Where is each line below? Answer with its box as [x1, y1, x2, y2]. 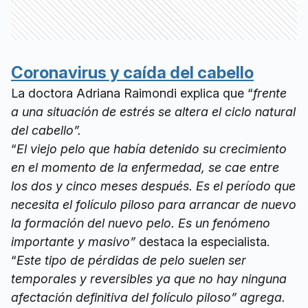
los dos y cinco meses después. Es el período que [11, 179, 296, 194]
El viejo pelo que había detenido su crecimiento [16, 142, 287, 157]
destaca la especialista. [135, 234, 269, 250]
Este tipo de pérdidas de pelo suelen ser [16, 253, 246, 268]
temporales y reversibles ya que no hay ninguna [11, 272, 287, 287]
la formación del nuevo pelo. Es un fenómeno [11, 216, 270, 231]
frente [253, 86, 287, 101]
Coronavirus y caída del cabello [11, 63, 254, 83]
